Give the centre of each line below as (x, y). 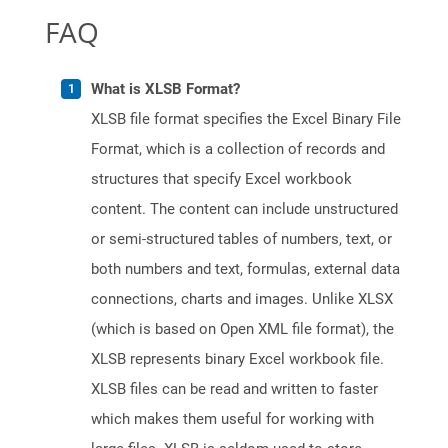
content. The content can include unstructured (244, 209)
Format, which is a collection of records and (238, 149)
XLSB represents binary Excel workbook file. (237, 359)
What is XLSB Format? (165, 89)
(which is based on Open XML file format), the (242, 329)
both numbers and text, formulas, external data (245, 269)
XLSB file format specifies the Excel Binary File (246, 119)
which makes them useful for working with (232, 419)
